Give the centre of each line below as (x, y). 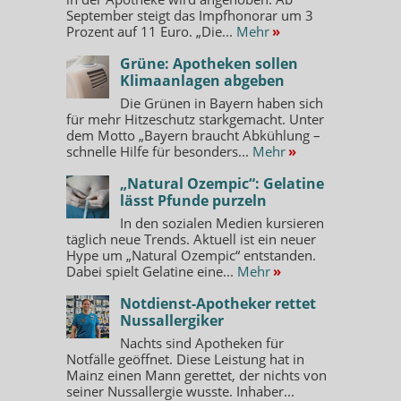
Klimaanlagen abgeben (202, 80)
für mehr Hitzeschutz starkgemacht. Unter (195, 119)
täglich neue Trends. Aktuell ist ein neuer (191, 239)
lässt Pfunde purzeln (193, 200)
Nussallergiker (172, 320)
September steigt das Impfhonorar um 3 (190, 15)
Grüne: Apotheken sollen (209, 63)
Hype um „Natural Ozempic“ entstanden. (191, 255)
